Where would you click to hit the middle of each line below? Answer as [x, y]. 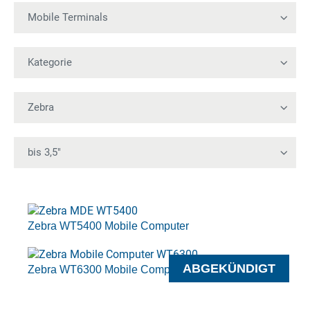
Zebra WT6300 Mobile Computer [108, 270]
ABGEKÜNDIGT [229, 268]
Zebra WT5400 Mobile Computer [108, 226]
